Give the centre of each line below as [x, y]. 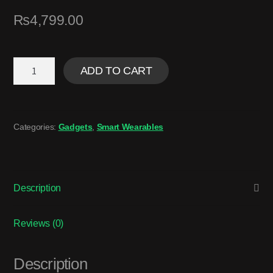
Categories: [36, 126]
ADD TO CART [116, 71]
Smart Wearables [130, 126]
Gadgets [75, 126]
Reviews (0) [38, 223]
